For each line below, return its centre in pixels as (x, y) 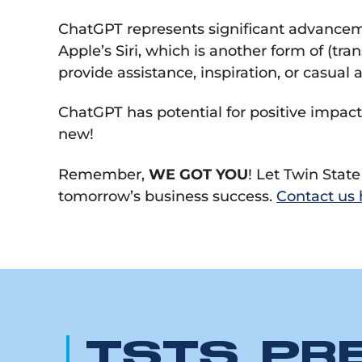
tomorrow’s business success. (167, 196)
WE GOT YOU (196, 174)
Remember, (101, 174)
